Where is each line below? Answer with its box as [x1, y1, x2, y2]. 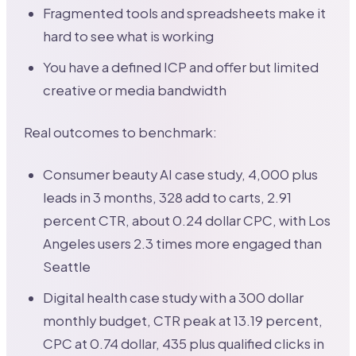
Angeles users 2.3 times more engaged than [43, 234, 323, 252]
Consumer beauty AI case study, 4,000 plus [43, 165, 319, 183]
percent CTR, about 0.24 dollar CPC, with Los [43, 211, 331, 229]
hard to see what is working [43, 27, 215, 44]
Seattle [43, 257, 91, 275]
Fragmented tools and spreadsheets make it [43, 4, 327, 21]
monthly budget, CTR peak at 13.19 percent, [43, 311, 323, 329]
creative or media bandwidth [43, 81, 227, 99]
